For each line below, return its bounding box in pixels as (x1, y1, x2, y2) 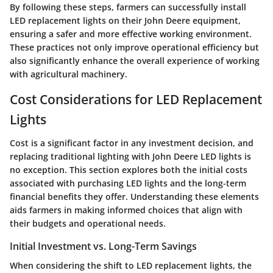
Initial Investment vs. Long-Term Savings (10, 239, 197, 253)
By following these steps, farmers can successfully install (10, 1, 246, 13)
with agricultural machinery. (10, 68, 127, 80)
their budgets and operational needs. (10, 217, 166, 229)
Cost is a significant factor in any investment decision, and (10, 136, 253, 149)
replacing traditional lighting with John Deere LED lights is (10, 150, 251, 162)
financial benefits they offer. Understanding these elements (10, 190, 259, 202)
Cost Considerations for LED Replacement (10, 91, 262, 108)
